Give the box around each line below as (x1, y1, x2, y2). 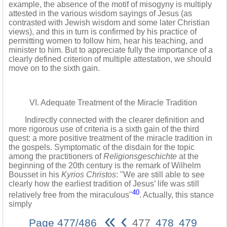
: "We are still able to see (116, 170, 205, 179)
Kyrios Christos (61, 170, 116, 179)
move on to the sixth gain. (9, 64, 100, 72)
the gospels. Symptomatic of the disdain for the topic (9, 143, 195, 152)
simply (9, 200, 32, 209)
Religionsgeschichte (103, 152, 177, 161)
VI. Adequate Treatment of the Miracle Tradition (29, 98, 198, 107)
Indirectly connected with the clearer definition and (9, 116, 204, 124)
